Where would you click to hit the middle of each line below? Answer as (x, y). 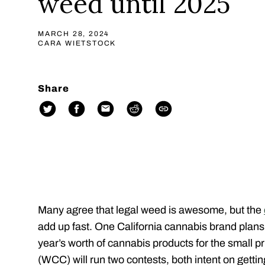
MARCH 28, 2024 (74, 33)
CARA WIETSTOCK (77, 43)
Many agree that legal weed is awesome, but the (151, 210)
